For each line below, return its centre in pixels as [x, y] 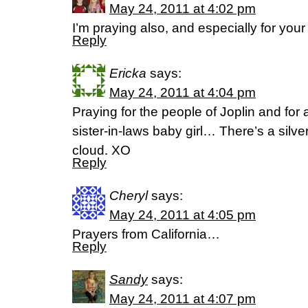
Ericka [128, 73]
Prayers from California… [146, 234]
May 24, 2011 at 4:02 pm [183, 9]
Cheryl [129, 196]
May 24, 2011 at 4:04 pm [183, 92]
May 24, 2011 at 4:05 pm [183, 215]
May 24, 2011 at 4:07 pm [183, 299]
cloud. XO [101, 150]
